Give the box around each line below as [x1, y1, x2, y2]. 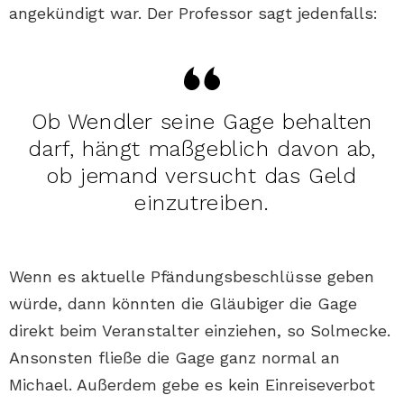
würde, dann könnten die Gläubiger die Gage [9, 293, 357, 313]
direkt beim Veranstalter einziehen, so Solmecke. [9, 320, 390, 340]
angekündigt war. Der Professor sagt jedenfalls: [9, 3, 378, 23]
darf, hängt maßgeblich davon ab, [28, 135, 376, 161]
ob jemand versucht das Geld [47, 162, 357, 188]
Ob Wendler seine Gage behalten [31, 108, 372, 134]
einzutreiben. [134, 189, 270, 216]
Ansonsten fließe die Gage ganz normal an [9, 347, 340, 367]
